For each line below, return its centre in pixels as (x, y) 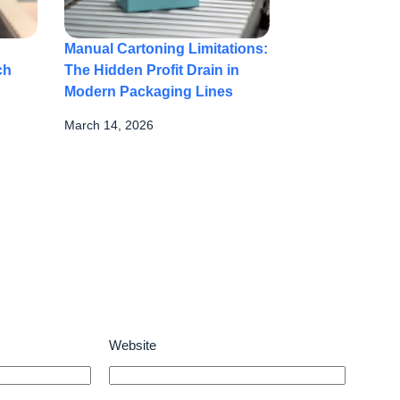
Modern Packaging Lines (149, 91)
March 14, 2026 (109, 125)
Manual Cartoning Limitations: (166, 48)
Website (133, 346)
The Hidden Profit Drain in (152, 70)
